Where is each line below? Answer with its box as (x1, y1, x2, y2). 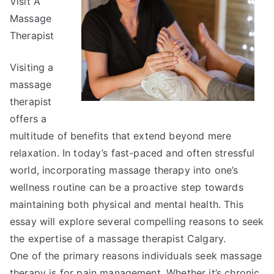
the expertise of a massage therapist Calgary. (10, 232, 226, 245)
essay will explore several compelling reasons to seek (10, 215, 264, 228)
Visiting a (10, 61, 54, 73)
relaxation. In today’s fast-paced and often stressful (10, 147, 255, 159)
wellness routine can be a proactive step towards (10, 181, 243, 193)
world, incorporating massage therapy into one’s (10, 164, 239, 176)
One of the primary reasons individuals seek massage (10, 250, 262, 262)
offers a (10, 113, 47, 125)
